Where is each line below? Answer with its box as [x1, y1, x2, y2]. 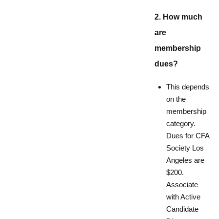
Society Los [166, 144, 204, 152]
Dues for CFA [166, 132, 209, 140]
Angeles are [166, 156, 204, 164]
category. [166, 120, 196, 128]
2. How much [154, 13, 202, 21]
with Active [166, 193, 200, 201]
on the [166, 95, 186, 103]
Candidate [166, 205, 198, 213]
